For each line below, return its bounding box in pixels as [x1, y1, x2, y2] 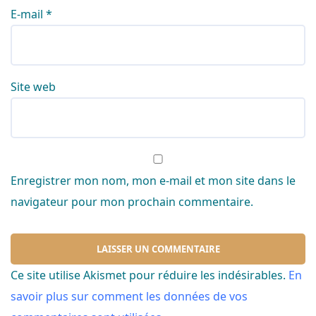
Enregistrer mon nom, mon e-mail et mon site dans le [11, 172, 296, 188]
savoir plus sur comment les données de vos [11, 288, 248, 304]
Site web [11, 78, 56, 95]
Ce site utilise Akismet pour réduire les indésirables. [11, 267, 288, 283]
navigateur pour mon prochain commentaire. [11, 193, 253, 209]
